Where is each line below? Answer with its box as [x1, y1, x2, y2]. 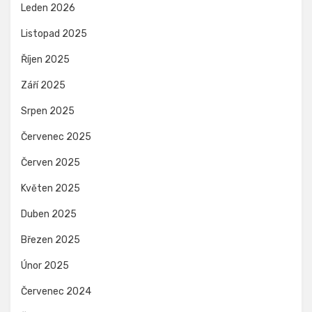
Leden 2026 [21, 1, 75, 14]
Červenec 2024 [21, 285, 91, 297]
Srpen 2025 [21, 104, 75, 117]
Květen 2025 [21, 182, 80, 194]
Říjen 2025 [21, 53, 70, 65]
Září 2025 [21, 79, 65, 91]
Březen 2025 [21, 233, 80, 246]
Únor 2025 [21, 259, 69, 272]
